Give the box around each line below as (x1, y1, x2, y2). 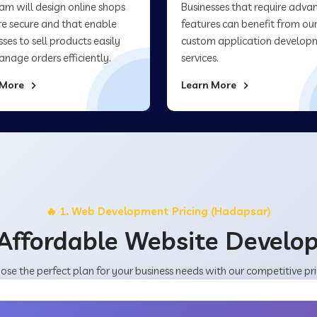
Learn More (181, 79, 238, 91)
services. (181, 51, 219, 64)
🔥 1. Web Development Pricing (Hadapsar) (46, 204, 271, 218)
